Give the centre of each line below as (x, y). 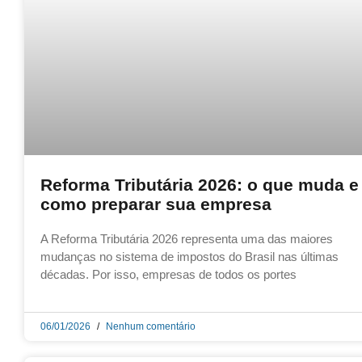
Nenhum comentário (149, 327)
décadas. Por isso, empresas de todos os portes (168, 275)
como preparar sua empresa (156, 204)
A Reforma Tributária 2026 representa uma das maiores (187, 239)
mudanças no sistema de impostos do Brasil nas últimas (189, 257)
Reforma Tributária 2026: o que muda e (200, 185)
